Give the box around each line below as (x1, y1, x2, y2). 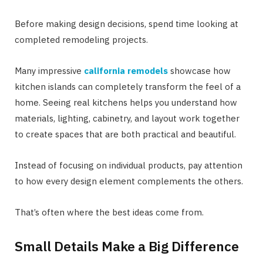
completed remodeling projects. (15, 33, 148, 45)
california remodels (84, 65, 168, 76)
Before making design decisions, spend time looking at (15, 18, 238, 29)
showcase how (168, 65, 231, 76)
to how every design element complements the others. (15, 175, 243, 187)
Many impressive (15, 65, 84, 76)
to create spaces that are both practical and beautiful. (15, 128, 236, 140)
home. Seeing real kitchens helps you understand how (15, 96, 237, 108)
